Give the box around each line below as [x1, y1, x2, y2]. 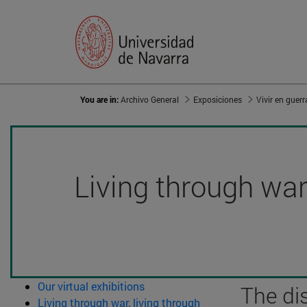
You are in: [80, 94, 121, 106]
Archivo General [121, 94, 179, 106]
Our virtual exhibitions [38, 279, 145, 294]
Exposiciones [193, 94, 242, 106]
